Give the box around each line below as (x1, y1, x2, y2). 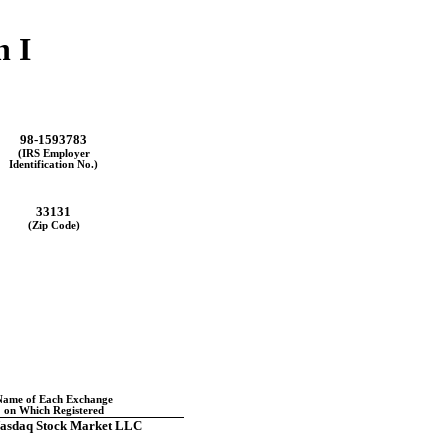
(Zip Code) (27, 219, 80, 231)
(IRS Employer (17, 147, 90, 159)
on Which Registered (3, 404, 104, 416)
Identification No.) (9, 158, 98, 170)
